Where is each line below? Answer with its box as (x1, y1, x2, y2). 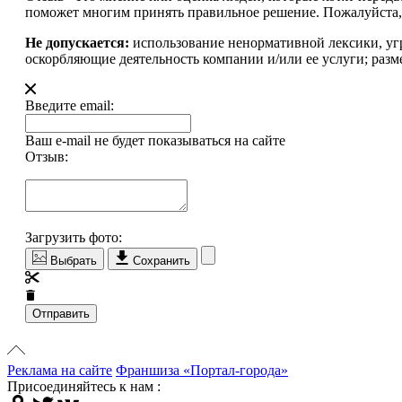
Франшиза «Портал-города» (116, 363, 288, 379)
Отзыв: (25, 149, 68, 165)
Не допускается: (25, 35, 129, 51)
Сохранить (129, 254, 190, 268)
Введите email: (25, 98, 114, 114)
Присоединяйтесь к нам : (7, 379, 161, 395)
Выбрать (47, 254, 97, 268)
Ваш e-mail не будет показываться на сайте (25, 133, 285, 149)
